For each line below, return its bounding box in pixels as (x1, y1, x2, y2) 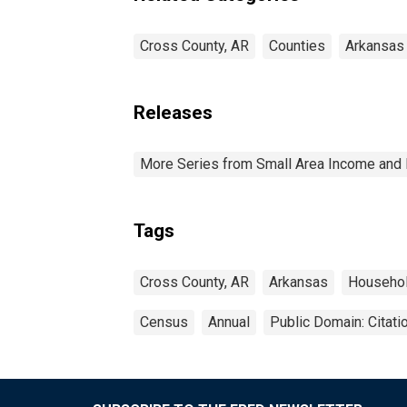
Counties (269, 36, 325, 55)
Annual (208, 313, 250, 331)
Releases (134, 101, 213, 124)
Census (140, 313, 188, 331)
